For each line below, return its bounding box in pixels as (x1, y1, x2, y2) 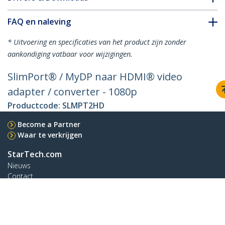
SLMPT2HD (62, 100, 104, 111)
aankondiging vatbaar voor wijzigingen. (8, 49, 133, 59)
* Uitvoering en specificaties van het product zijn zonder (8, 37, 186, 47)
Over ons (8, 182, 37, 192)
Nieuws (8, 161, 31, 171)
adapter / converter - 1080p (8, 85, 137, 99)
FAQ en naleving (8, 16, 71, 28)
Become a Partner (18, 120, 80, 130)
